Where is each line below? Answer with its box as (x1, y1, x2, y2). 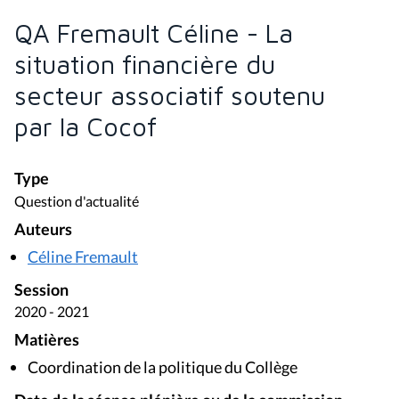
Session (14, 280, 69, 299)
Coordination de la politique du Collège (28, 357, 297, 378)
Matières (14, 330, 79, 350)
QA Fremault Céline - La (14, 17, 293, 48)
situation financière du (14, 48, 275, 79)
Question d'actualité (14, 191, 139, 209)
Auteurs (14, 219, 72, 239)
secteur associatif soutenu (14, 79, 325, 110)
